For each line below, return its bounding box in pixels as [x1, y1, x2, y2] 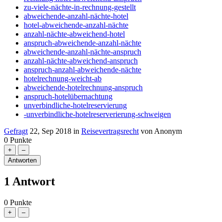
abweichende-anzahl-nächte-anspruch [24, 47, 141, 56]
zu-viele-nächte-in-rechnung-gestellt [24, 2, 136, 11]
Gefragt [4, 126, 28, 135]
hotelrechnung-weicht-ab [24, 74, 102, 83]
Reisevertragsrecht [81, 126, 139, 135]
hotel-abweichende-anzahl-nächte [24, 20, 128, 29]
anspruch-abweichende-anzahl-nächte [24, 38, 141, 47]
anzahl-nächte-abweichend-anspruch [24, 56, 138, 65]
